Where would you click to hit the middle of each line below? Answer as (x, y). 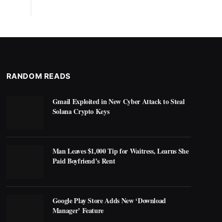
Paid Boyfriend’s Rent (84, 161)
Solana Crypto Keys (81, 111)
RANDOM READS (38, 76)
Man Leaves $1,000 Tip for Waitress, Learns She (120, 151)
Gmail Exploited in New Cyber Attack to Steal (118, 102)
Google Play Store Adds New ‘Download (109, 201)
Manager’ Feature (78, 211)
